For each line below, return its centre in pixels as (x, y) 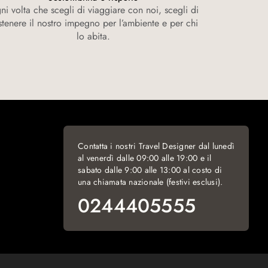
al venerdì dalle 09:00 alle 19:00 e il (145, 158)
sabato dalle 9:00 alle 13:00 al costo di (150, 170)
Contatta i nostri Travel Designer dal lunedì (156, 146)
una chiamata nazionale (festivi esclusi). (150, 182)
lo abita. (93, 36)
